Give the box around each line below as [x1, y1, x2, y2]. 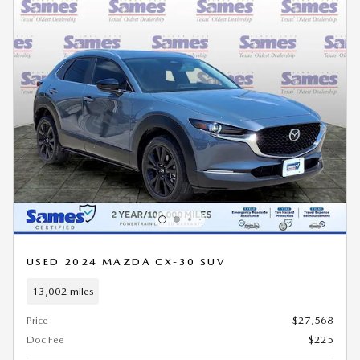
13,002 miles [31, 284, 94, 297]
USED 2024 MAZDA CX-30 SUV [27, 256, 226, 268]
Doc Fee [27, 333, 64, 346]
